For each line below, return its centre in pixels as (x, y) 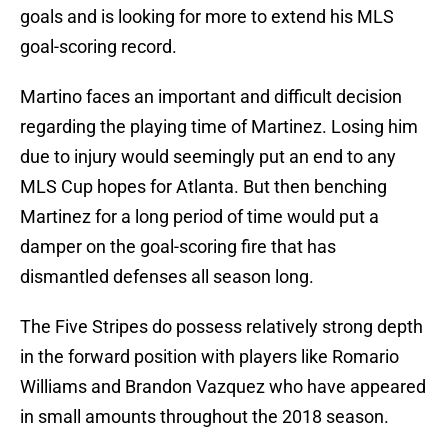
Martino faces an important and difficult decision (211, 97)
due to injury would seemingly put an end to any (208, 157)
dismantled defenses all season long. (167, 277)
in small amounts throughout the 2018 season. (204, 417)
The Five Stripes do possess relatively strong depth (221, 327)
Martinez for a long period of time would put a (199, 217)
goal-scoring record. (98, 47)
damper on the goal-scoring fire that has (178, 247)
